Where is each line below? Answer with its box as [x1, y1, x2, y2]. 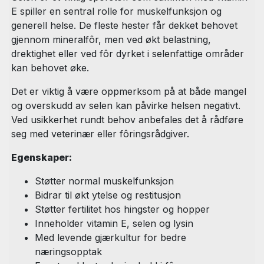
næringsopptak [35, 246, 102, 258]
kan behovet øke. [11, 62, 89, 74]
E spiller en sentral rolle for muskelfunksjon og [11, 5, 222, 18]
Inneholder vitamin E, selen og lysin [35, 217, 193, 230]
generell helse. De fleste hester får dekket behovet [11, 19, 237, 32]
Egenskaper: [11, 151, 72, 164]
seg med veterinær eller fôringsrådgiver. [11, 128, 189, 140]
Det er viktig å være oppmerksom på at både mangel [11, 85, 246, 98]
